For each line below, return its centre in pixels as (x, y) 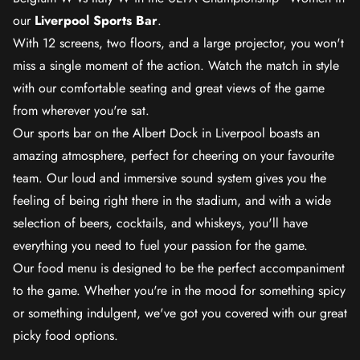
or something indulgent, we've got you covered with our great (180, 313)
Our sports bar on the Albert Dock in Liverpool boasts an (166, 133)
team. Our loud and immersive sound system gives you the (170, 178)
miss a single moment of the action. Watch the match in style (176, 65)
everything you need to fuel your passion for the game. (160, 245)
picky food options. (65, 335)
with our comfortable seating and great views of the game (169, 88)
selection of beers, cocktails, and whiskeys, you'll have (160, 223)
